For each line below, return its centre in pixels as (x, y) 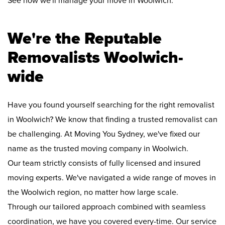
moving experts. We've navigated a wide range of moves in (112, 178)
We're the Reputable (85, 39)
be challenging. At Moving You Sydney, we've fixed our (104, 134)
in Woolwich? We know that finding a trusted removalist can (113, 120)
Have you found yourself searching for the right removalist (111, 105)
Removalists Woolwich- (95, 58)
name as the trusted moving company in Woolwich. (98, 149)
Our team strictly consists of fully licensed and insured (104, 163)
